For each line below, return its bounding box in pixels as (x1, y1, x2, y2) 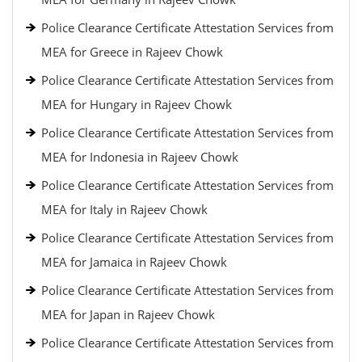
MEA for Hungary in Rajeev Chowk (41, 96, 232, 112)
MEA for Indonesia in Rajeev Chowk (41, 149, 238, 165)
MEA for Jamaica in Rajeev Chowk (41, 254, 227, 270)
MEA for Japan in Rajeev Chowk (41, 306, 215, 322)
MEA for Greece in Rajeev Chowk (41, 44, 223, 60)
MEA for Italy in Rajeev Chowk (41, 201, 208, 217)
